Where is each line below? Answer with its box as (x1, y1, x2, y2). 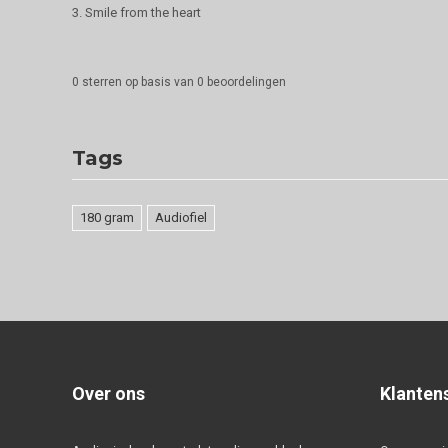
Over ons (72, 383, 145, 405)
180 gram (80, 210, 134, 226)
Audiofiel (155, 210, 207, 226)
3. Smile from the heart (72, 5, 201, 21)
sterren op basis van (79, 75, 197, 90)
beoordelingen (204, 75, 286, 90)
